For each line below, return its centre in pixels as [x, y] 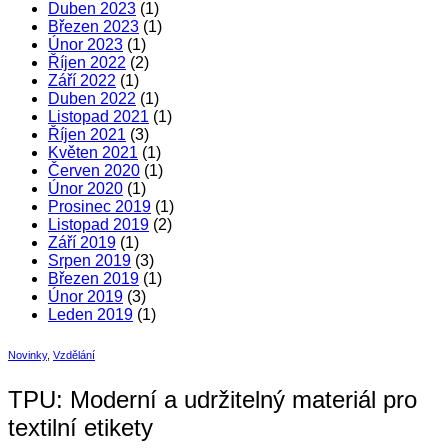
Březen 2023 [93, 26]
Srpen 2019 [89, 260]
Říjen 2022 [87, 62]
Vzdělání [74, 354]
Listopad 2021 [98, 116]
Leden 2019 [90, 314]
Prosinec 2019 [99, 206]
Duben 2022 [92, 98]
